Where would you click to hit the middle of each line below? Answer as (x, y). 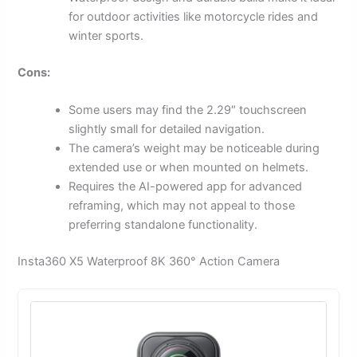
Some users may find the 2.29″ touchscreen (188, 110)
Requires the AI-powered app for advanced (186, 187)
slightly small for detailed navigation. (167, 129)
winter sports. (106, 36)
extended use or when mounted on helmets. (189, 168)
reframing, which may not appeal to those (182, 206)
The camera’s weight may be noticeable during (194, 149)
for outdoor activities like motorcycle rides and (194, 17)
